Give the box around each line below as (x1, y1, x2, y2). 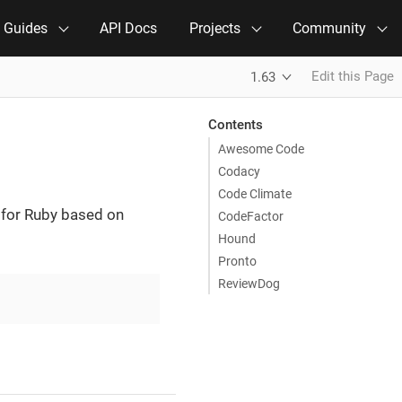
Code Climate (218, 186, 292, 201)
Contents (207, 116, 263, 133)
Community (293, 20, 366, 37)
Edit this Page (311, 68, 394, 84)
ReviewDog (218, 275, 280, 291)
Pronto (218, 253, 257, 268)
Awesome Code (218, 141, 304, 156)
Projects (189, 20, 240, 37)
